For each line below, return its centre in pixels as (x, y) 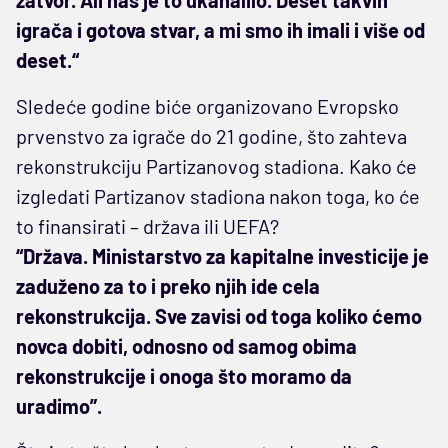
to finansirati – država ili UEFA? (147, 225)
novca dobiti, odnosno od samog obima (186, 345)
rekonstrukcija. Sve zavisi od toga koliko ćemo (219, 315)
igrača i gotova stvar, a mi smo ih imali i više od (220, 29)
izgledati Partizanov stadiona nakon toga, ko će (218, 195)
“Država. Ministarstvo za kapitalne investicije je (222, 255)
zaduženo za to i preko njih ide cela (168, 285)
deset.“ (47, 59)
